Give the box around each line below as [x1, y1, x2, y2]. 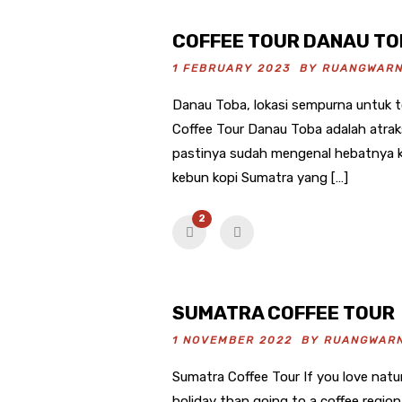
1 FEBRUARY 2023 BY [172, 61, 322, 74]
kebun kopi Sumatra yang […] [172, 170, 348, 186]
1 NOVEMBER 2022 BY [172, 333, 324, 346]
